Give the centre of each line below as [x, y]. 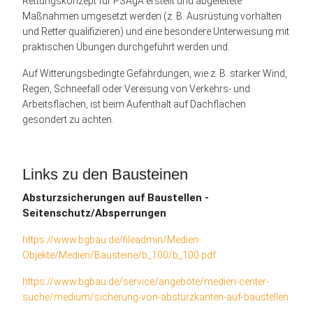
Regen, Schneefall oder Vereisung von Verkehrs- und [136, 88]
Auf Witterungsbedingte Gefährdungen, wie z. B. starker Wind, [155, 73]
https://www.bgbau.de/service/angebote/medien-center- [146, 281]
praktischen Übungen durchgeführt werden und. [126, 46]
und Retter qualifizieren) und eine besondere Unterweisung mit [156, 31]
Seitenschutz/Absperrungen [94, 213]
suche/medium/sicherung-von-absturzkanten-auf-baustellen [155, 297]
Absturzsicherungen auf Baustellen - [116, 197]
